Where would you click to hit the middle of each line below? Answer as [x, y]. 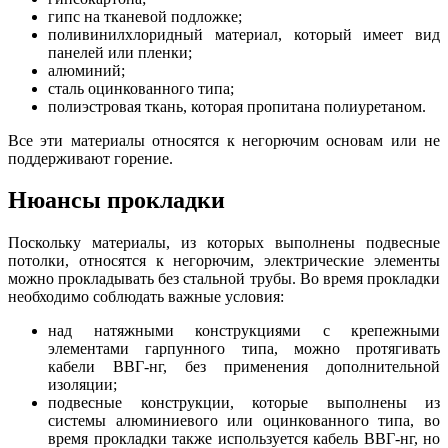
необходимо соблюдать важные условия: [146, 297]
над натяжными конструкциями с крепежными [244, 331]
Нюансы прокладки [116, 200]
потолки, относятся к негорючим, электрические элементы [224, 261]
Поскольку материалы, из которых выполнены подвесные [224, 243]
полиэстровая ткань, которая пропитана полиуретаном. [237, 106]
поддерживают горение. [90, 158]
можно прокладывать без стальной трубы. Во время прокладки [224, 279]
